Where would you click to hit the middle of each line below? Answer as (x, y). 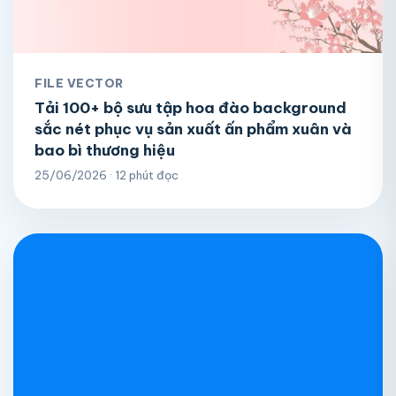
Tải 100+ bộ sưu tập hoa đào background (190, 107)
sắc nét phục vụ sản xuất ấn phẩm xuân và (193, 129)
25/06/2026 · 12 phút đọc (107, 175)
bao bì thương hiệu (105, 150)
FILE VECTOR (79, 83)
